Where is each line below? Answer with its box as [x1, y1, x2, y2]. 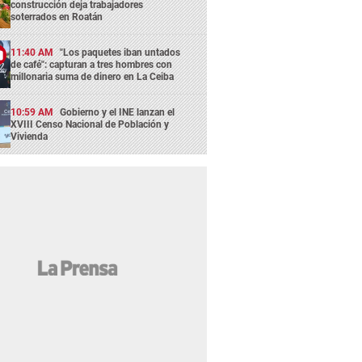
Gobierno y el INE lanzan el [60, 107, 175, 119]
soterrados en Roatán [11, 11, 103, 23]
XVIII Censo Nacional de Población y [11, 119, 170, 131]
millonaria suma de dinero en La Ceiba [11, 70, 175, 82]
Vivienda [11, 131, 48, 143]
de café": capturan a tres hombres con [11, 58, 173, 70]
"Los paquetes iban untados [60, 46, 181, 58]
